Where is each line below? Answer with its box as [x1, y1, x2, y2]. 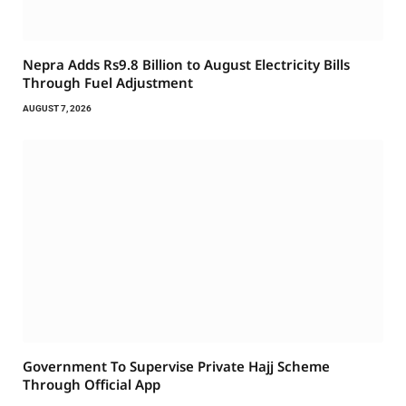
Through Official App [23, 374, 160, 393]
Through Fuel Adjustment [23, 72, 193, 92]
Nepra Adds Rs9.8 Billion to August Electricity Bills [23, 54, 350, 73]
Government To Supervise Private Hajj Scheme [23, 356, 330, 375]
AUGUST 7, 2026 [23, 102, 92, 113]
